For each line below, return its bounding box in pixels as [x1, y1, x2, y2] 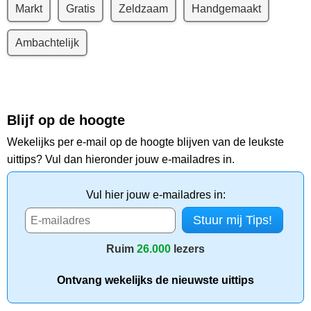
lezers [171, 243, 205, 255]
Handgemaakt [192, 3, 261, 15]
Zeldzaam [119, 3, 168, 15]
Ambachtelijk [15, 37, 79, 49]
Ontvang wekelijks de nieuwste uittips [57, 274, 254, 287]
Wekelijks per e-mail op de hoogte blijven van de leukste [7, 136, 284, 149]
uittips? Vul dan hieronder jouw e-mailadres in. [7, 153, 235, 166]
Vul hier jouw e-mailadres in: [85, 189, 226, 201]
